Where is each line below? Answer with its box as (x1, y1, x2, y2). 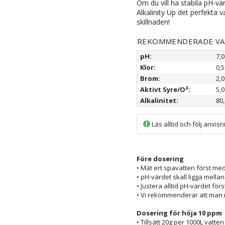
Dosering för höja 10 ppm (137, 208, 222, 217)
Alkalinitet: (140, 96, 178, 105)
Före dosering (137, 154, 184, 163)
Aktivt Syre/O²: (140, 85, 190, 94)
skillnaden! (137, 17, 170, 27)
